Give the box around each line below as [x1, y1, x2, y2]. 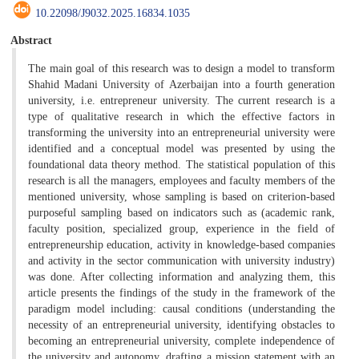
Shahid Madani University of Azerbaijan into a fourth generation [28, 78, 335, 91]
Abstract [10, 33, 52, 46]
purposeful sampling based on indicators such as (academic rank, [28, 206, 335, 219]
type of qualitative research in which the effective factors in [28, 110, 335, 123]
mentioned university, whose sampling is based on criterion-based [28, 190, 335, 203]
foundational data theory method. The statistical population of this [28, 158, 335, 171]
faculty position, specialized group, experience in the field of [28, 222, 335, 235]
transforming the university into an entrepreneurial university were [28, 126, 335, 139]
